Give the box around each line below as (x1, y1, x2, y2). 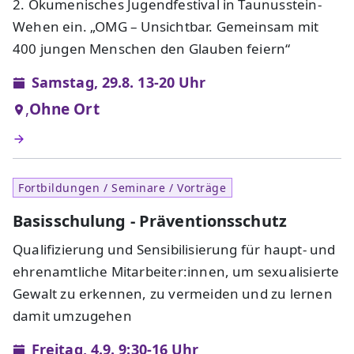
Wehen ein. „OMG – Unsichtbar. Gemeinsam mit (13, 17, 319, 36)
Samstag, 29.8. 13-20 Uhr (32, 73, 206, 92)
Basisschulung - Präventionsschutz (13, 210, 287, 232)
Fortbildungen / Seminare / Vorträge (18, 180, 227, 196)
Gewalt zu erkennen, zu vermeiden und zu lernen (13, 284, 333, 303)
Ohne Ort (29, 99, 100, 120)
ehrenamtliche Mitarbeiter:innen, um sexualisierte (13, 262, 340, 281)
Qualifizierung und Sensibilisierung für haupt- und (13, 240, 336, 259)
